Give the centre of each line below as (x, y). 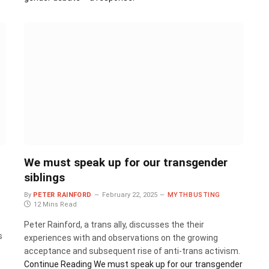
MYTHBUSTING (194, 195)
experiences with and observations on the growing (121, 238)
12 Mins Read (55, 205)
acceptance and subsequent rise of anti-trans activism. (132, 251)
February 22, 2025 (129, 195)
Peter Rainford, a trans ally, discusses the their (114, 225)
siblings (44, 178)
